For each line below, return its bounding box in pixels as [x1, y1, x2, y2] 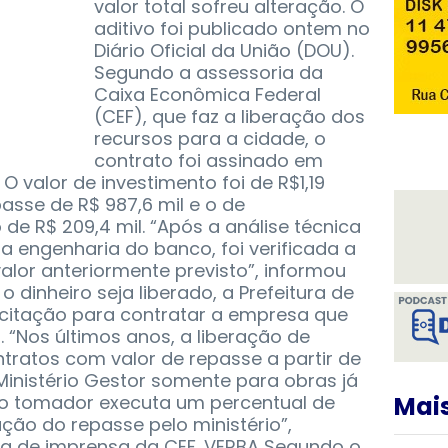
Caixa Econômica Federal [94, 82, 321, 108]
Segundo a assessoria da [94, 60, 323, 86]
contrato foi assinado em [94, 148, 323, 174]
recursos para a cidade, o [94, 126, 326, 152]
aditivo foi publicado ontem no [94, 16, 370, 42]
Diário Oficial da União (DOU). [94, 38, 354, 64]
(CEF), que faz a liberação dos [94, 104, 365, 130]
